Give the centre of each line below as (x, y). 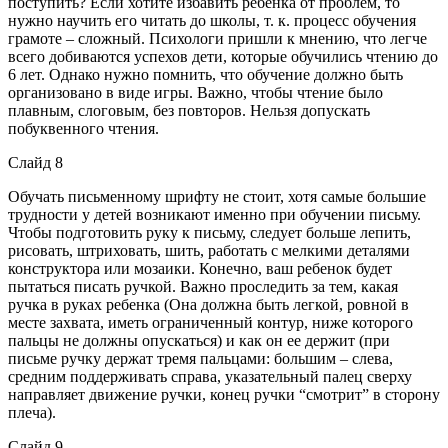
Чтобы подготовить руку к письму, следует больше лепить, (209, 232)
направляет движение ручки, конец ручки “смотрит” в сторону (224, 394)
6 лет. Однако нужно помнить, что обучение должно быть (205, 74)
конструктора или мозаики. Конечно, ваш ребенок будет (200, 268)
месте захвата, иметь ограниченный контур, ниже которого (210, 322)
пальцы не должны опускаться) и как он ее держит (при (199, 340)
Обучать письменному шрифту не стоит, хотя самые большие (217, 196)
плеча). (32, 412)
